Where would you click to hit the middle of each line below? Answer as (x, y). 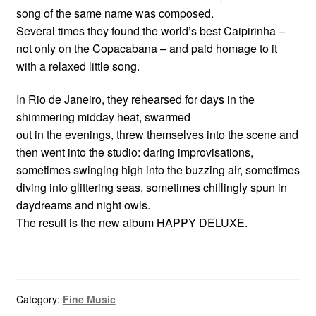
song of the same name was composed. (115, 13)
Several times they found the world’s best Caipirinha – (150, 30)
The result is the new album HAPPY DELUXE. (132, 223)
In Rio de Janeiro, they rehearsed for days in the (135, 99)
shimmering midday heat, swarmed (103, 117)
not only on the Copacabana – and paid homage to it (146, 48)
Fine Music (89, 299)
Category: (39, 299)
